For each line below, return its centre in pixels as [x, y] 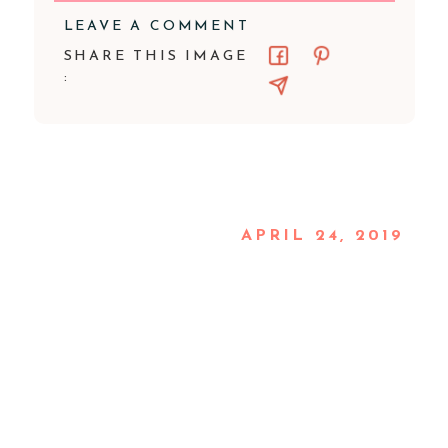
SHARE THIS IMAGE [155, 56]
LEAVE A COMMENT [156, 26]
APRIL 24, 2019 [322, 236]
